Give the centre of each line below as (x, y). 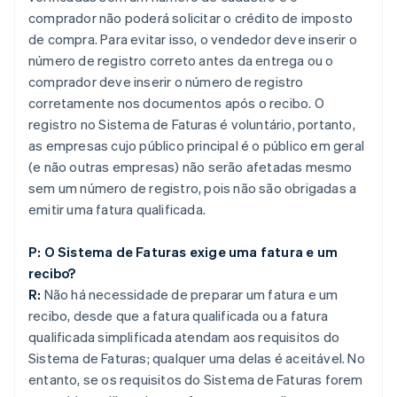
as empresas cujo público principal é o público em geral (197, 146)
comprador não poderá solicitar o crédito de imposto (191, 18)
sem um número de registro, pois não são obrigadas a (193, 188)
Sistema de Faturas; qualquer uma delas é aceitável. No (197, 358)
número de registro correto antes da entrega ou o (181, 61)
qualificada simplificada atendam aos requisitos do (184, 337)
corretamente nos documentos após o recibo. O (176, 103)
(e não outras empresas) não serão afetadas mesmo (191, 167)
